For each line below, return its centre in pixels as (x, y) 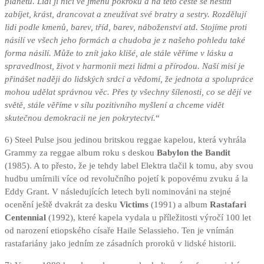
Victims (134, 205)
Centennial (25, 218)
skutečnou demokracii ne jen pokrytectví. (80, 118)
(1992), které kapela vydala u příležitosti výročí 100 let (148, 218)
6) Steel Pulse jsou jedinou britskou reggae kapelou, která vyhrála (126, 140)
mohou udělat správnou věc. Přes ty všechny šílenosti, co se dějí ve (128, 92)
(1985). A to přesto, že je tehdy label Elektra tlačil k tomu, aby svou (129, 166)
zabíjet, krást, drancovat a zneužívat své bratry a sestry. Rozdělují (126, 14)
